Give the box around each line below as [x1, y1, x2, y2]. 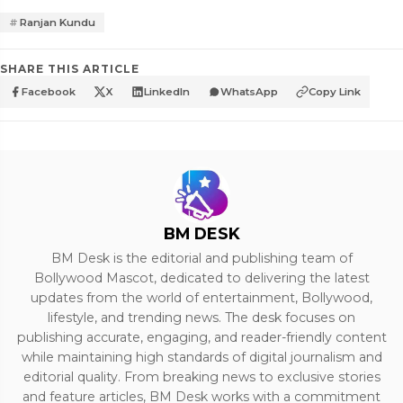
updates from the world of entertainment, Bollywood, [31, 290, 372, 307]
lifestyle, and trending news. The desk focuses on [48, 309, 355, 327]
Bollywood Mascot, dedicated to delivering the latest [33, 270, 370, 287]
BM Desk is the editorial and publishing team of [50, 250, 353, 267]
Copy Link [309, 85, 361, 99]
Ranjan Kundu [20, 16, 95, 30]
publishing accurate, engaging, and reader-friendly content [16, 329, 387, 346]
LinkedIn [144, 85, 190, 99]
